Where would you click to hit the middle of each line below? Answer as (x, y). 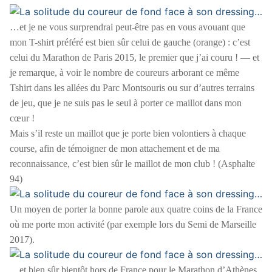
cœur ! (22, 118)
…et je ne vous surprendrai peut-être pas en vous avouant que (127, 27)
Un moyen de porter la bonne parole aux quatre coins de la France (136, 209)
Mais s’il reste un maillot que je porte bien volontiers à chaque (128, 133)
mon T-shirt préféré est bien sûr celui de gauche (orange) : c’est (130, 42)
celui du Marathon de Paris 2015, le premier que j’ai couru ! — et (134, 57)
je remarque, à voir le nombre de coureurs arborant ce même (124, 72)
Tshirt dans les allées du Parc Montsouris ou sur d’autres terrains (132, 87)
